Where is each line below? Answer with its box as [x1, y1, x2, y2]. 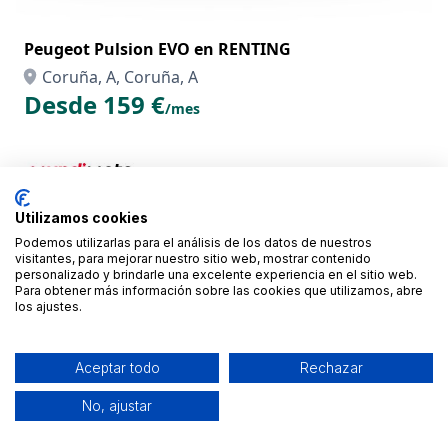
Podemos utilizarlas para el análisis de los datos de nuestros [15, 235, 372, 250]
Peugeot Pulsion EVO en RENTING [24, 38, 291, 60]
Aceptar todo [74, 360, 160, 376]
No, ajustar [82, 398, 152, 414]
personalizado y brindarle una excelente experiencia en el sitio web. [15, 267, 417, 282]
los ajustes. [15, 299, 82, 314]
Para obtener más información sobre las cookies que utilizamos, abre [15, 283, 423, 298]
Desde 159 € [24, 88, 165, 121]
